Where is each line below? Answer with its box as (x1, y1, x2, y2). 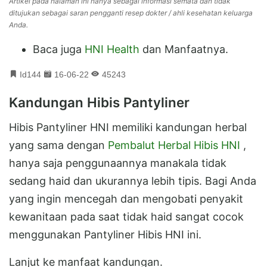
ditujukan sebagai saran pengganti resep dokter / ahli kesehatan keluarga (9, 8, 253, 18)
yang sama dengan (9, 139, 108, 152)
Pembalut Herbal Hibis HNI (108, 139, 243, 152)
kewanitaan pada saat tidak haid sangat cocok (9, 210, 244, 223)
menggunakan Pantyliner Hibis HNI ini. (9, 228, 201, 241)
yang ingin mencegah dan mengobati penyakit (9, 193, 243, 206)
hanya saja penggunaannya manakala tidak (9, 157, 226, 170)
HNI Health (85, 43, 139, 56)
